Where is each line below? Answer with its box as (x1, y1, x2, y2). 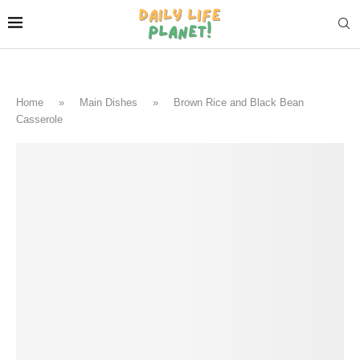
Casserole (16, 112, 63, 125)
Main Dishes (80, 96, 137, 108)
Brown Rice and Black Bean (174, 96, 304, 108)
